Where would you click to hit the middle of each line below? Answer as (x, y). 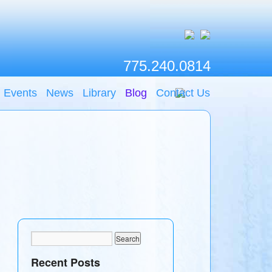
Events (21, 93)
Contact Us (183, 93)
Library (100, 93)
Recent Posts (65, 263)
